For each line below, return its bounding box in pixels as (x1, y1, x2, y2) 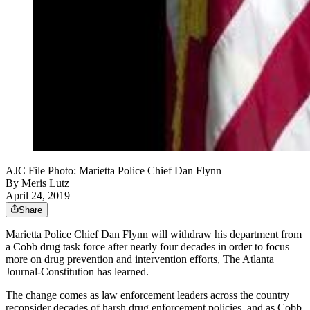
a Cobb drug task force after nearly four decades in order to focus (6, 241, 289, 253)
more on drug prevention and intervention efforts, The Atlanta (6, 253, 274, 266)
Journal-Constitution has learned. (6, 266, 149, 278)
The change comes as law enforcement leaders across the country (6, 289, 289, 302)
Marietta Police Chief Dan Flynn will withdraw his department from (6, 228, 302, 241)
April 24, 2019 (6, 190, 70, 202)
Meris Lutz (21, 177, 69, 190)
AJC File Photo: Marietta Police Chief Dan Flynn (6, 165, 221, 177)
